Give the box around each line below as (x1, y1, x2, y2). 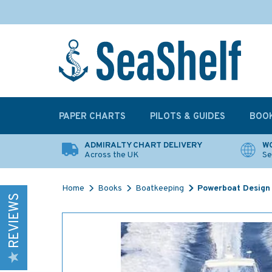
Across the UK (84, 150, 139, 160)
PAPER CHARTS (59, 111, 126, 123)
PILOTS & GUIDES (150, 111, 225, 123)
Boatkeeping (135, 183, 184, 194)
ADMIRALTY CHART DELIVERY (84, 140, 202, 151)
